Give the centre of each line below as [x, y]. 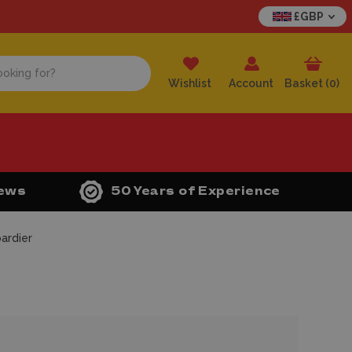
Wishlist [189, 83]
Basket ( [307, 83]
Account [251, 83]
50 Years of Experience [196, 191]
